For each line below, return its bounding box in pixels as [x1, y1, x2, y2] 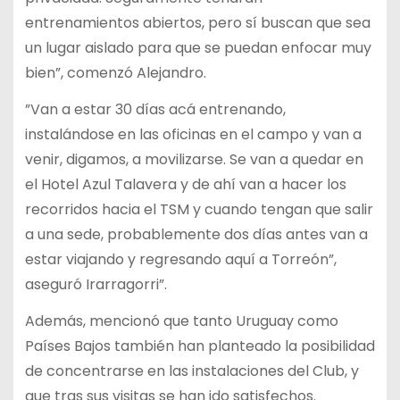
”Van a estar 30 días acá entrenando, [24, 98, 286, 120]
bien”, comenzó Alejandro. [24, 62, 206, 84]
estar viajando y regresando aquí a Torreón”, [24, 248, 337, 270]
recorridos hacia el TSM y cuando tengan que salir [24, 198, 373, 220]
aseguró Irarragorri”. [24, 273, 167, 295]
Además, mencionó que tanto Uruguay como [24, 310, 338, 331]
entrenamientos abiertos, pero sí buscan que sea [24, 12, 371, 34]
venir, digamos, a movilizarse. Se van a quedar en [24, 148, 363, 170]
